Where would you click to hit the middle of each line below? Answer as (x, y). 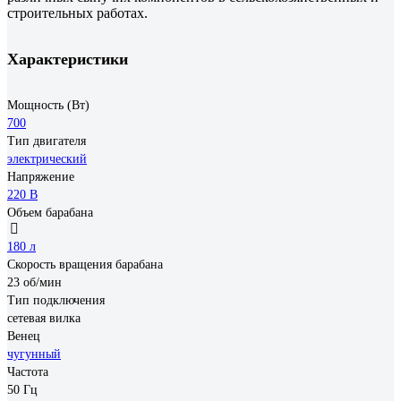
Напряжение (41, 176)
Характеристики (68, 59)
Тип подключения (56, 300)
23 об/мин (34, 282)
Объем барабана (50, 212)
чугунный (34, 354)
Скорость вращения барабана (85, 264)
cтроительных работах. (77, 13)
